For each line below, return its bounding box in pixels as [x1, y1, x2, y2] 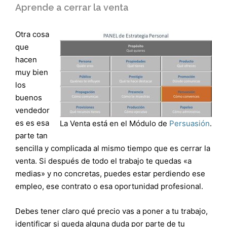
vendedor [15, 105, 50, 115]
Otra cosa [15, 29, 49, 39]
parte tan [15, 130, 48, 140]
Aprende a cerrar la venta [15, 2, 129, 13]
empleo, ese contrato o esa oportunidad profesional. [15, 181, 203, 191]
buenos [15, 92, 42, 102]
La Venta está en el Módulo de [60, 119, 169, 129]
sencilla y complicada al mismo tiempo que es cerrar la [15, 143, 210, 153]
